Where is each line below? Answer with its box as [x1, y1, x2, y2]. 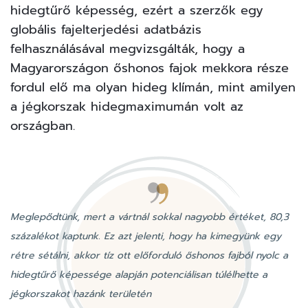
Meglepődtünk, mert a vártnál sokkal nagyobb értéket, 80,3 [10, 209, 289, 224]
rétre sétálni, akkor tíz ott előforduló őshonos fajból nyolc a [10, 247, 288, 263]
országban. [10, 115, 75, 135]
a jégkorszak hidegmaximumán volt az [10, 96, 243, 116]
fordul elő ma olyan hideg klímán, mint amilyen [10, 77, 296, 97]
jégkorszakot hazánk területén [10, 286, 151, 301]
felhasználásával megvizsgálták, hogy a [10, 38, 245, 58]
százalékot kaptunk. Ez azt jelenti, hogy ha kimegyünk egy [10, 228, 281, 243]
